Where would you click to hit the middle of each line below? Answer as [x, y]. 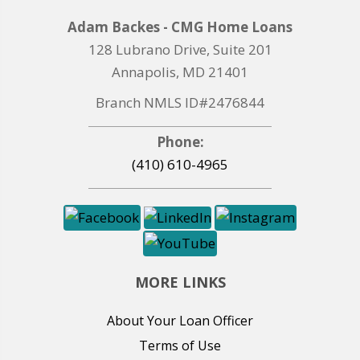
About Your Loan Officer [180, 321]
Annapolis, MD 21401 [180, 72]
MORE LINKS [180, 282]
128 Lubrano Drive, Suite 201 [180, 50]
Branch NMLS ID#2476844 [180, 103]
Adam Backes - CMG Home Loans [180, 27]
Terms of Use [180, 346]
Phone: [180, 142]
